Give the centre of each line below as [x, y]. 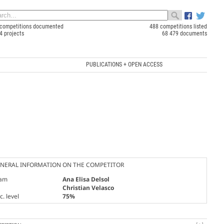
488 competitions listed [178, 26]
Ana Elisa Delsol [86, 179]
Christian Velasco [88, 187]
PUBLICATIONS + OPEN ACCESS [124, 64]
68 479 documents [184, 33]
